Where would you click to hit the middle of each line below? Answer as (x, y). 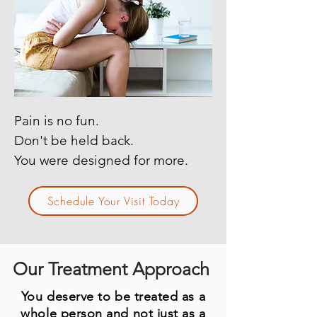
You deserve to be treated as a (113, 296)
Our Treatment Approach (111, 269)
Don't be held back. (74, 140)
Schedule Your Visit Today (113, 201)
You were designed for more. (101, 160)
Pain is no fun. (58, 120)
